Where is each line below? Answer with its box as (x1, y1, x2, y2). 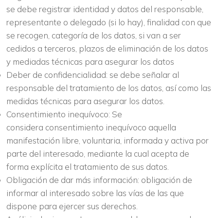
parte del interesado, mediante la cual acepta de (6, 148, 189, 159)
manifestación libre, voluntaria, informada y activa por (6, 135, 209, 145)
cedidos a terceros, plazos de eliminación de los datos (6, 43, 208, 54)
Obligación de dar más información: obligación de (6, 174, 192, 185)
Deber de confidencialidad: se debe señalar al (6, 69, 179, 80)
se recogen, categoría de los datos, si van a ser (6, 30, 181, 40)
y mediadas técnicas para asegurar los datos (6, 56, 174, 67)
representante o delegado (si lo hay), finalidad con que (6, 17, 211, 27)
